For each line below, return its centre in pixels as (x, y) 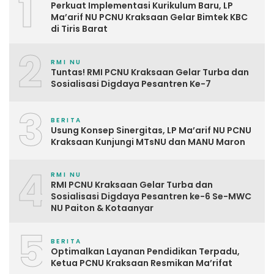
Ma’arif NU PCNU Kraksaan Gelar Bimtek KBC (149, 17)
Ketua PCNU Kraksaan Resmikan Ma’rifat (142, 263)
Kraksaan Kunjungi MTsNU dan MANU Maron (148, 142)
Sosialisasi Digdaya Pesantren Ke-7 (131, 83)
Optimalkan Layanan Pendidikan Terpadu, (145, 251)
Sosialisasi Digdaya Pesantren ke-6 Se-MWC (151, 196)
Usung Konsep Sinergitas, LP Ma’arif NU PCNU (151, 130)
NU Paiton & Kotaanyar (102, 208)
